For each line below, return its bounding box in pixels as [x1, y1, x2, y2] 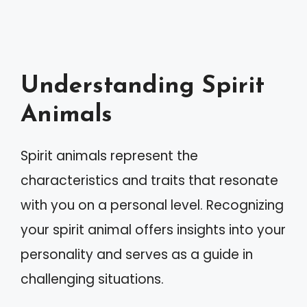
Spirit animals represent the [21, 146, 198, 165]
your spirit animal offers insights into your [21, 220, 286, 239]
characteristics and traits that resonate [21, 171, 278, 190]
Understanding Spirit [21, 74, 265, 99]
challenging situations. [21, 269, 164, 288]
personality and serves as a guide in [21, 245, 253, 264]
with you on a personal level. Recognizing [21, 195, 284, 214]
